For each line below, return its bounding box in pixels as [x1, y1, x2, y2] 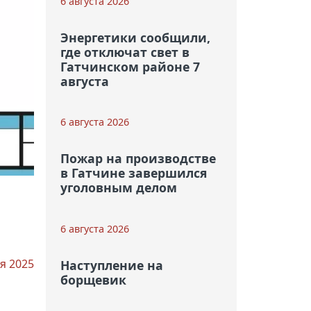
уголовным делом [60, 179, 177, 196]
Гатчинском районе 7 [60, 58, 200, 76]
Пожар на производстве [60, 150, 216, 167]
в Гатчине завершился [60, 165, 207, 182]
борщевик [60, 271, 126, 288]
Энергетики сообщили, [60, 29, 210, 47]
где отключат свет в [60, 44, 190, 61]
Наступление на [60, 256, 163, 274]
